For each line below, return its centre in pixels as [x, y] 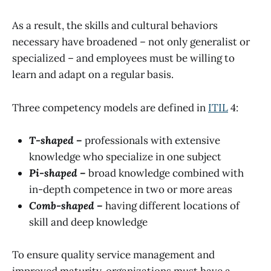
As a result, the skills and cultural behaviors [115, 26]
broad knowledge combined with [166, 173]
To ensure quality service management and [113, 254]
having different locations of [172, 205]
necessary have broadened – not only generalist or [131, 42]
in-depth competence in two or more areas [131, 189]
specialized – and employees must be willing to [123, 58]
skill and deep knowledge [88, 222]
